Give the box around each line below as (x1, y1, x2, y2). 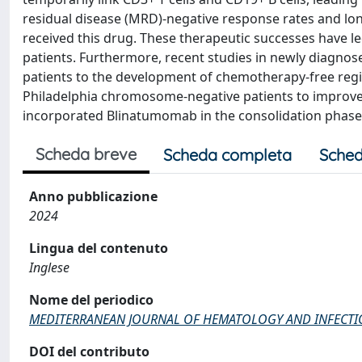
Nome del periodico (29, 291, 154, 309)
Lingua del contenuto (29, 239, 168, 257)
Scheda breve (36, 144, 137, 164)
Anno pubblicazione (29, 187, 158, 205)
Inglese (29, 259, 69, 276)
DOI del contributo (29, 343, 149, 360)
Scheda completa (163, 145, 292, 165)
